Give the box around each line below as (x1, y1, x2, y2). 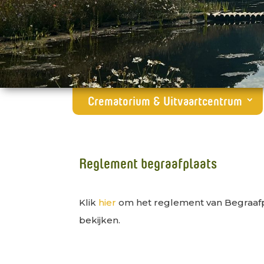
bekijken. (79, 214, 121, 226)
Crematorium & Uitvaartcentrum (88, 90, 243, 109)
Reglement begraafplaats (79, 151, 217, 173)
